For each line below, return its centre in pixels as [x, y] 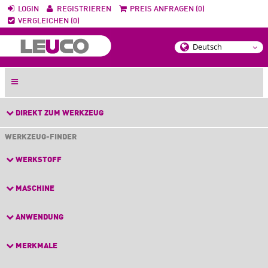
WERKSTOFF [38, 160]
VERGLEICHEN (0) [49, 21]
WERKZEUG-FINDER [41, 137]
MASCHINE [34, 189]
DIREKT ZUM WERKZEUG [59, 113]
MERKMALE [36, 246]
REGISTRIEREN [83, 9]
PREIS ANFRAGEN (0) [167, 9]
